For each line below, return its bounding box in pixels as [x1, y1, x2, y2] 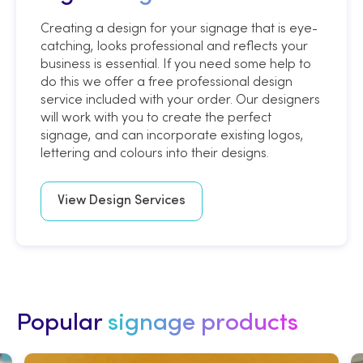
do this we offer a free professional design [41, 73, 293, 90]
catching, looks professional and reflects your [41, 37, 308, 54]
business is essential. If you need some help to [41, 55, 311, 72]
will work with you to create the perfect [41, 109, 271, 126]
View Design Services [58, 194, 186, 208]
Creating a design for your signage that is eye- [41, 19, 318, 36]
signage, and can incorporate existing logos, [41, 126, 304, 143]
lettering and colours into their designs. [41, 144, 269, 161]
